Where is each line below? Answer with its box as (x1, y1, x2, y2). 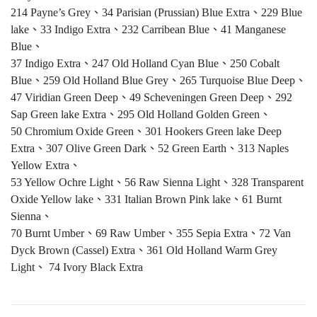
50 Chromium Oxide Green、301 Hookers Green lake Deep (11, 125, 282, 138)
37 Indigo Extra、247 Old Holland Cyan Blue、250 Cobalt (11, 57, 279, 70)
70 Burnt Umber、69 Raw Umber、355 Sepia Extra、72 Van (11, 227, 291, 240)
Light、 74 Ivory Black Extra (11, 261, 143, 274)
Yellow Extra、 (11, 159, 81, 172)
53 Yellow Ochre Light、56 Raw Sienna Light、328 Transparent (11, 176, 304, 189)
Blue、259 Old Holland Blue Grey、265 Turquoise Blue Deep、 (11, 74, 306, 87)
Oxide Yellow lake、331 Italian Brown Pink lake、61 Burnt (11, 193, 282, 206)
